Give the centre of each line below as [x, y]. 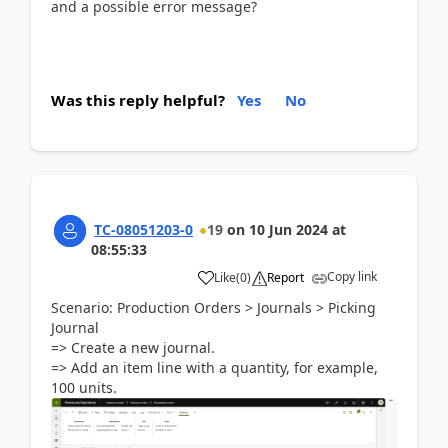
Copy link [352, 276]
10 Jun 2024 [288, 229]
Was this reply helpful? [138, 99]
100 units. [84, 387]
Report [285, 277]
